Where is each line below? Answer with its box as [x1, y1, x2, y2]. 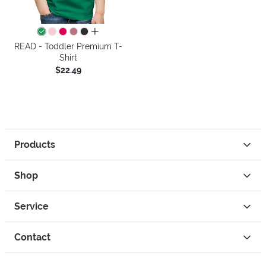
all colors [90, 27, 126, 37]
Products [14, 139, 55, 150]
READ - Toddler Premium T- [14, 41, 122, 51]
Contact [14, 232, 50, 243]
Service [14, 201, 49, 212]
